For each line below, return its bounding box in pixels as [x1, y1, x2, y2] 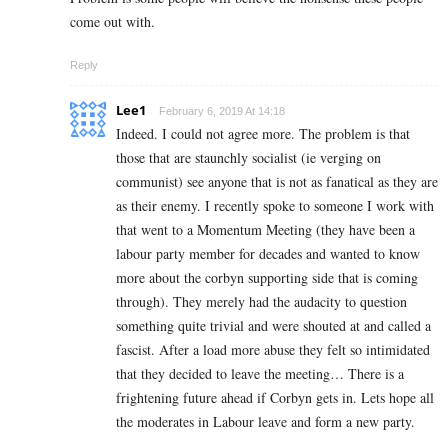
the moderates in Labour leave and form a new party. [116, 412, 415, 432]
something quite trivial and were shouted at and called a [116, 316, 431, 336]
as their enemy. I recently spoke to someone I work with [116, 196, 434, 216]
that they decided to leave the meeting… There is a [116, 364, 404, 384]
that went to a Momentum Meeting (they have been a [116, 220, 415, 240]
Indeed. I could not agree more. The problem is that [116, 124, 410, 144]
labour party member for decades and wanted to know [116, 244, 420, 264]
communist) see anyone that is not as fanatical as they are [116, 172, 438, 192]
